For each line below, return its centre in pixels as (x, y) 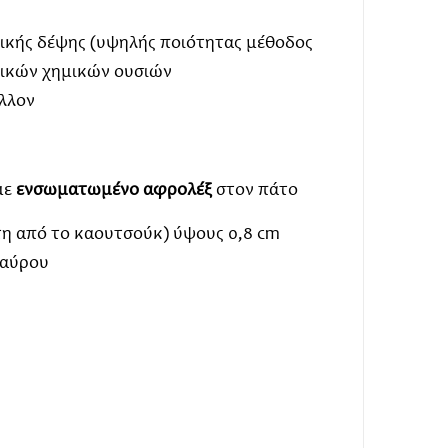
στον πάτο (254, 191)
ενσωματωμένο (77, 191)
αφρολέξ (177, 191)
